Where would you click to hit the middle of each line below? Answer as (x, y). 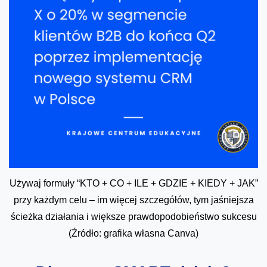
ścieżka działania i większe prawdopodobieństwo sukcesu (133, 217)
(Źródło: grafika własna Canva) (133, 234)
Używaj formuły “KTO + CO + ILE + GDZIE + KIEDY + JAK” (133, 184)
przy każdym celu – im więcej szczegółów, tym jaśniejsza (133, 200)
